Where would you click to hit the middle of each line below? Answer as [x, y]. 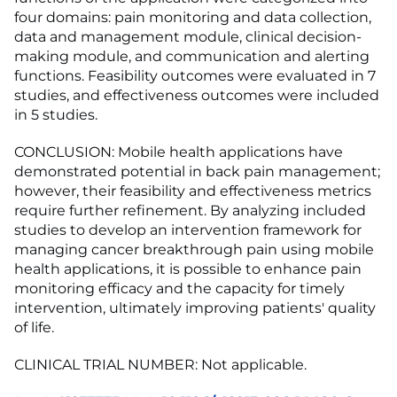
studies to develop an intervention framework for [188, 230]
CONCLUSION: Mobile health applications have [179, 152]
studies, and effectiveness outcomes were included [197, 96]
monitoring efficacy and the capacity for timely [179, 289]
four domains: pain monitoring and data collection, [193, 18]
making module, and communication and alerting [192, 57]
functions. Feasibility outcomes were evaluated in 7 [195, 76]
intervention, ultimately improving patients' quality [195, 308]
